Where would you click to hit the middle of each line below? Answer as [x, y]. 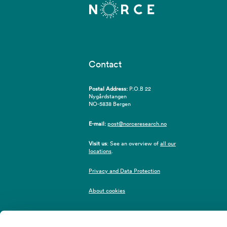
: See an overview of [134, 143]
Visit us [98, 143]
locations [100, 151]
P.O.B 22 [140, 88]
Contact [105, 64]
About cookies [107, 190]
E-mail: [97, 123]
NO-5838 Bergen [110, 104]
